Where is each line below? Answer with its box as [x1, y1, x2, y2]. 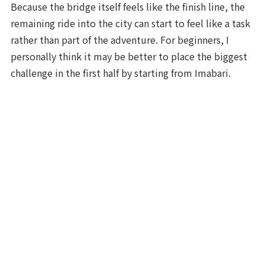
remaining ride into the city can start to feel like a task [11, 15, 251, 30]
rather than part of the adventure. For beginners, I [11, 32, 230, 47]
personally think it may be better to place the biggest [11, 49, 248, 63]
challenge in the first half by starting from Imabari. [11, 65, 231, 80]
